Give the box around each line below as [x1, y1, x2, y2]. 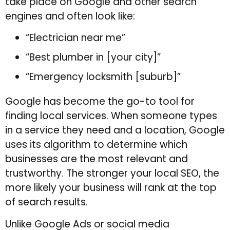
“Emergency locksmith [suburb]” [26, 70, 181, 84]
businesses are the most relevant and [5, 152, 188, 166]
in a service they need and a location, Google [5, 123, 225, 138]
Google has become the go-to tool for [5, 94, 195, 109]
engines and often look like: [5, 9, 135, 23]
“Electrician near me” [26, 31, 125, 45]
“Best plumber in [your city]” [26, 50, 161, 65]
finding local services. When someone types [5, 109, 217, 123]
